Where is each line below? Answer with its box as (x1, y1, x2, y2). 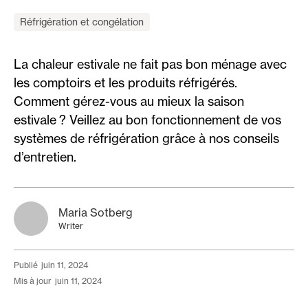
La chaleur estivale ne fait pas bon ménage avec (14, 56, 287, 71)
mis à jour (21, 276, 52, 286)
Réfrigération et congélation (20, 16, 144, 27)
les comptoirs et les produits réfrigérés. (14, 75, 237, 90)
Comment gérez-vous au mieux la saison (14, 93, 244, 109)
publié (19, 260, 38, 270)
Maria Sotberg (58, 206, 133, 219)
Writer (58, 221, 83, 231)
